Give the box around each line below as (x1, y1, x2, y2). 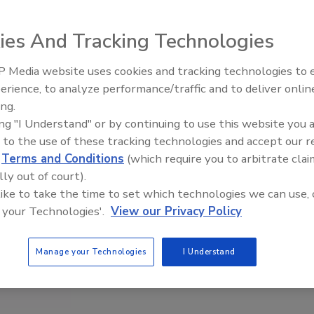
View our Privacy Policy (111, 203, 242, 219)
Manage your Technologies (35, 246, 146, 257)
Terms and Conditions (1, 151, 124, 167)
